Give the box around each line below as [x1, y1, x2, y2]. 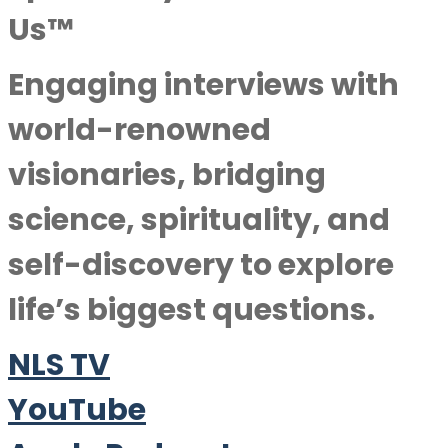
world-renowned [8, 109, 271, 151]
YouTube [8, 389, 146, 431]
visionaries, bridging [8, 154, 326, 196]
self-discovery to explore [8, 244, 394, 286]
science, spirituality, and [8, 199, 390, 241]
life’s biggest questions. [8, 289, 375, 331]
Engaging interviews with [8, 64, 399, 106]
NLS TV [8, 344, 110, 386]
